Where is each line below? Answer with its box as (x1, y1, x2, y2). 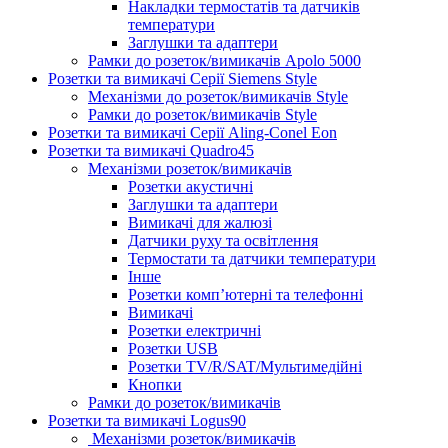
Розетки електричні (128, 321, 261, 339)
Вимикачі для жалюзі (128, 213, 272, 231)
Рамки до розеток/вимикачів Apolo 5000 (88, 51, 361, 69)
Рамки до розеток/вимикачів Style (88, 105, 317, 123)
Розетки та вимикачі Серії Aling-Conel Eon (48, 123, 337, 141)
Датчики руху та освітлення (128, 231, 318, 249)
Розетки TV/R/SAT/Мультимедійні (128, 357, 362, 375)
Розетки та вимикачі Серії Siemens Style (48, 69, 317, 87)
